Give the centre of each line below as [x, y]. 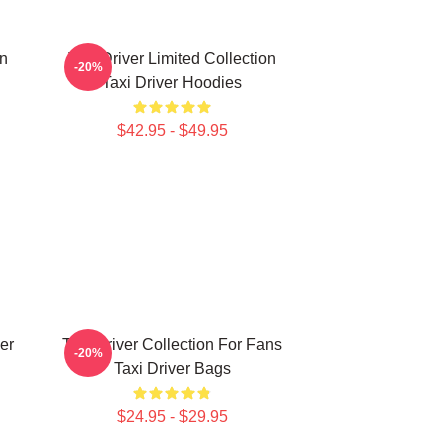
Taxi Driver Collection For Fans [172, 344]
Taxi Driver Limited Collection [172, 58]
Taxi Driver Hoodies [172, 82]
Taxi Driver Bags [172, 368]
